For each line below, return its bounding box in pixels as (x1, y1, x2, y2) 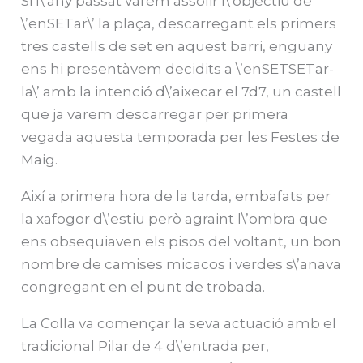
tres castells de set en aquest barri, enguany (21, 37, 333, 54)
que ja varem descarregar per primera (21, 105, 289, 122)
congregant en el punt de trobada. (21, 278, 266, 295)
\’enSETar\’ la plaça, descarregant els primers (21, 15, 337, 32)
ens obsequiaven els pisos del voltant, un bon (21, 233, 342, 250)
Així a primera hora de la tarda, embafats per (21, 187, 331, 204)
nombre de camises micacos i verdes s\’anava (21, 255, 342, 272)
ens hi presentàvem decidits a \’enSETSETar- (21, 60, 335, 77)
